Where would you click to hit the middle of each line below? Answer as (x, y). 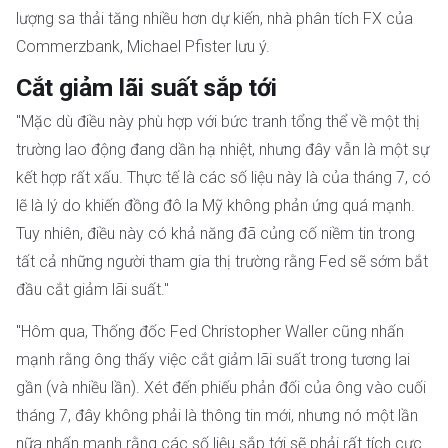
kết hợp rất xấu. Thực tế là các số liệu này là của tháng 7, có (223, 178)
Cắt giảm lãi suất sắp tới (146, 88)
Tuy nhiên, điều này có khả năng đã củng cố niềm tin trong (215, 234)
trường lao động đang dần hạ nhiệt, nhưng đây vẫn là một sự (222, 150)
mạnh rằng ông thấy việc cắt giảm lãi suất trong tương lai (213, 360)
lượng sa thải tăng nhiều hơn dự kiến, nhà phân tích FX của (214, 18)
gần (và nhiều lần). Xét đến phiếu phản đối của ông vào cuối (221, 388)
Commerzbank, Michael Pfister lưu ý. (143, 46)
